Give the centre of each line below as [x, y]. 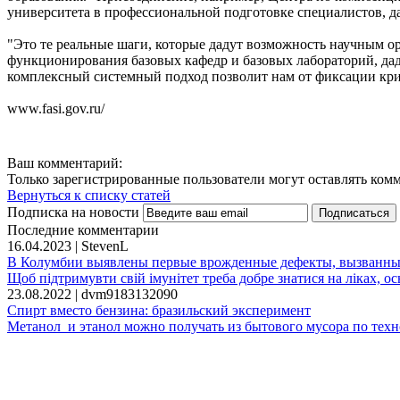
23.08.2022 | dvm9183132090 [92, 294]
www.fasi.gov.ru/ [56, 108]
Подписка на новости [75, 212]
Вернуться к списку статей [89, 195]
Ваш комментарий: [65, 162]
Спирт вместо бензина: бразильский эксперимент [159, 310]
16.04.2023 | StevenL [68, 246]
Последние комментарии [83, 229]
